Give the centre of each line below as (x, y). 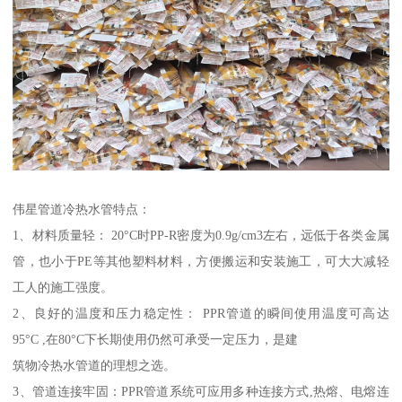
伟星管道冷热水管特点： (82, 209)
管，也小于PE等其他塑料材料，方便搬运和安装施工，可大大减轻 (201, 261)
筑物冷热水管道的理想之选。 (95, 365)
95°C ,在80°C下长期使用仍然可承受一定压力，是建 (156, 339)
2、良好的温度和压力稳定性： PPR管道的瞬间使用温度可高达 (201, 313)
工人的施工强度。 (63, 287)
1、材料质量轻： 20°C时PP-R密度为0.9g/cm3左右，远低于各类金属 (201, 235)
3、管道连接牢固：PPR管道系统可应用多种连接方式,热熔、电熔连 (201, 391)
